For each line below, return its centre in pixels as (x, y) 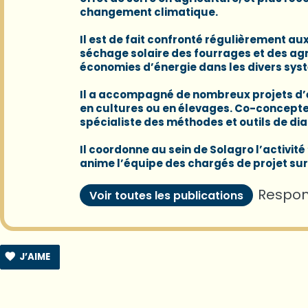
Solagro (232, 150)
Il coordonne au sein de (145, 150)
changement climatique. (149, 12)
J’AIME (34, 257)
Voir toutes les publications (166, 196)
